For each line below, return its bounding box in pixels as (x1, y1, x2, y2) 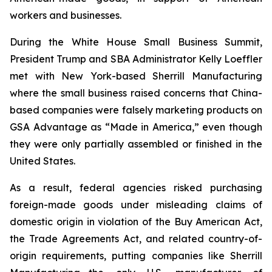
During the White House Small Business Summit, (10, 36, 262, 48)
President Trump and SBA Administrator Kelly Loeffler (10, 53, 262, 65)
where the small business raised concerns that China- (10, 87, 262, 99)
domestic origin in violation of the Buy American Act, (10, 216, 262, 228)
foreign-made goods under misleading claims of (10, 199, 262, 211)
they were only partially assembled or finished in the (10, 138, 262, 150)
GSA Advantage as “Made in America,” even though (10, 121, 262, 133)
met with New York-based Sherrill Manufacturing (10, 70, 262, 82)
